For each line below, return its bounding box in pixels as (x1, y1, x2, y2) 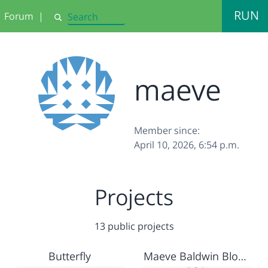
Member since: (134, 124, 200, 137)
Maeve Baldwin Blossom (238, 249, 246, 263)
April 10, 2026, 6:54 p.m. (134, 138, 239, 151)
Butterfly (48, 249, 91, 263)
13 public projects (94, 220, 174, 233)
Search (53, 16, 80, 28)
